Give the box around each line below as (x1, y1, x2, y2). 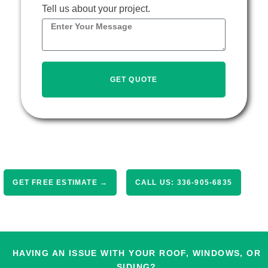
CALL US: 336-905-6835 (135, 178, 232, 187)
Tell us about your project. (42, 3, 150, 14)
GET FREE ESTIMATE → (13, 178, 108, 187)
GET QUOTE (109, 75, 158, 84)
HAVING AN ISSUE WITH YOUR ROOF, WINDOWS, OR (12, 248, 261, 258)
